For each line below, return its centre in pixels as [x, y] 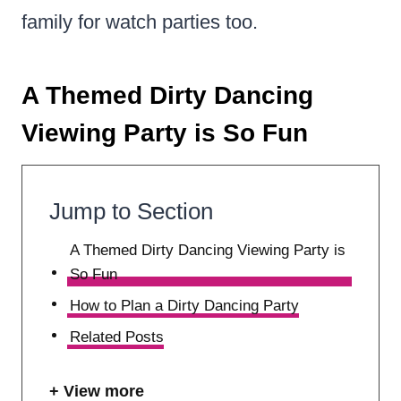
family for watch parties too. [140, 21]
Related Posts [117, 337]
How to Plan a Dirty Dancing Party [185, 305]
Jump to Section [131, 211]
